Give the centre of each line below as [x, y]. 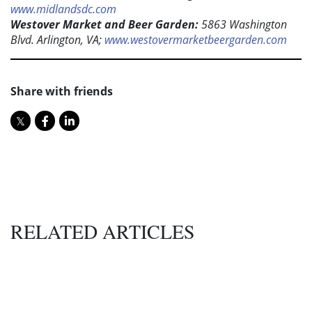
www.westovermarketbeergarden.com [196, 40]
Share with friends [62, 92]
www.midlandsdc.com [63, 9]
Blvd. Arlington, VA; [57, 40]
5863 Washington [243, 25]
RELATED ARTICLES [103, 232]
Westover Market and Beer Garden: [104, 25]
